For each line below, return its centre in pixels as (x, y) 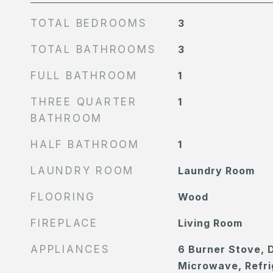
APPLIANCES (70, 249)
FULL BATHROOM (84, 76)
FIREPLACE (64, 223)
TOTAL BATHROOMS (94, 49)
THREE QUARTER (84, 102)
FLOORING (63, 197)
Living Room (210, 223)
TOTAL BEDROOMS (89, 23)
